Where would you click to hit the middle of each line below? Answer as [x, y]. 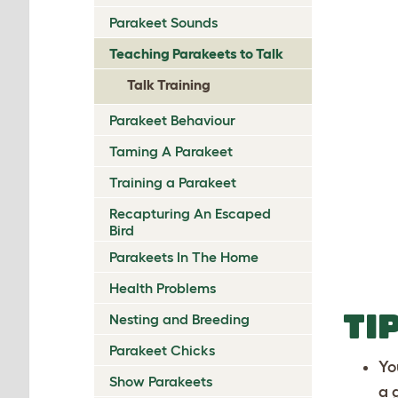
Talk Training [169, 84]
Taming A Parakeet [171, 151]
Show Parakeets [161, 381]
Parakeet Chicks [162, 350]
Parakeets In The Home [184, 256]
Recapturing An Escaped [190, 213]
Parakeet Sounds [163, 22]
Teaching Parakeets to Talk [196, 53]
